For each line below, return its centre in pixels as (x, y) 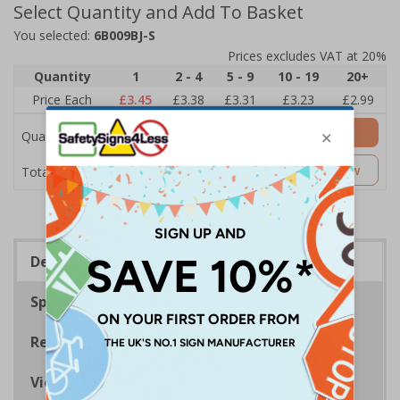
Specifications (80, 302)
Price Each (62, 100)
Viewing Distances (96, 382)
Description (71, 262)
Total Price (53, 171)
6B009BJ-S (125, 35)
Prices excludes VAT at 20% (307, 56)
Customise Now (311, 170)
